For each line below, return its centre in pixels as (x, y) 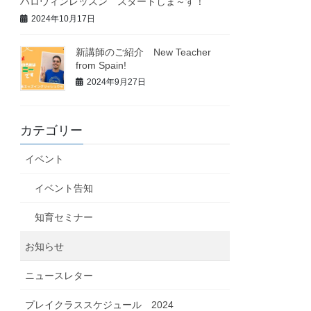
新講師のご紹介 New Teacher (144, 52)
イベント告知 (64, 188)
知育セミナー (64, 217)
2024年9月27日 (117, 82)
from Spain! (101, 65)
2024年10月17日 (64, 19)
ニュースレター (59, 275)
